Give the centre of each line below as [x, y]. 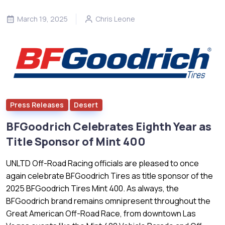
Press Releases [37, 104]
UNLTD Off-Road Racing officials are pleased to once [102, 163]
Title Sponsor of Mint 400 [76, 141]
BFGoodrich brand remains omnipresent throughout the [108, 201]
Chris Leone [115, 19]
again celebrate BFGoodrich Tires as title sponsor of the [109, 176]
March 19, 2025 [42, 19]
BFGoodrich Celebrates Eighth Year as [109, 126]
